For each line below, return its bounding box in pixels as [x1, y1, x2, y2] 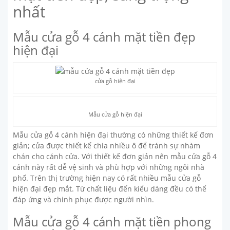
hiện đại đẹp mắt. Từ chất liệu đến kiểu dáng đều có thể [13, 184, 206, 194]
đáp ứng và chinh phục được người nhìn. [13, 195, 154, 205]
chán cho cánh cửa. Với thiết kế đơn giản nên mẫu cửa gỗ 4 [13, 151, 217, 162]
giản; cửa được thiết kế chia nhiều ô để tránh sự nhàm [13, 141, 200, 151]
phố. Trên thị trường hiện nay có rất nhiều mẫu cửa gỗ [13, 173, 201, 183]
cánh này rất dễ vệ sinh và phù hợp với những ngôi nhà [13, 162, 204, 172]
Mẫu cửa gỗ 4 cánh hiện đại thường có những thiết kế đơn [13, 130, 214, 140]
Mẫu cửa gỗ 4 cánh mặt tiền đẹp [13, 28, 196, 45]
